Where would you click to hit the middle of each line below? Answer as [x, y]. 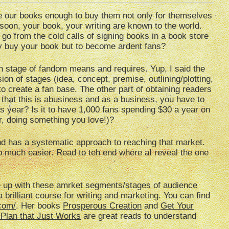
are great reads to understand [139, 216]
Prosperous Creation [102, 206]
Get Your [177, 206]
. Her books [39, 206]
